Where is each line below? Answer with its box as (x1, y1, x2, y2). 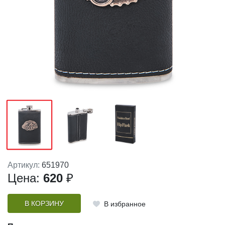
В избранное (103, 200, 146, 208)
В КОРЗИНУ (24, 199, 64, 207)
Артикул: (8, 161, 42, 170)
